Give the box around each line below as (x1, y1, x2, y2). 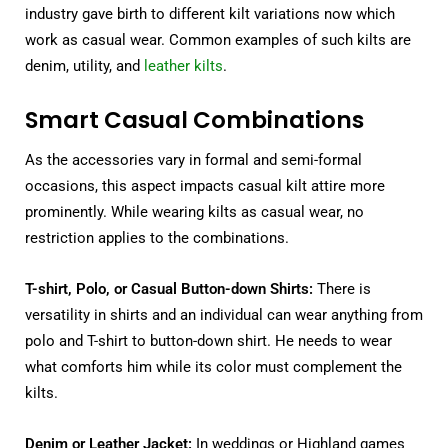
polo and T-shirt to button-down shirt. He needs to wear (25, 332, 392, 351)
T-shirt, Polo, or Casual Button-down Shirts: (25, 280, 313, 299)
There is (313, 280, 371, 299)
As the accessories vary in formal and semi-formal (25, 151, 362, 170)
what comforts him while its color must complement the (25, 358, 402, 377)
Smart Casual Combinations (25, 103, 364, 136)
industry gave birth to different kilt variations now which (25, 4, 395, 23)
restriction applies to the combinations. (25, 229, 289, 248)
